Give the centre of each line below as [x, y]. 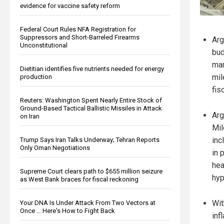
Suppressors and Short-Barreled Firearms [80, 37]
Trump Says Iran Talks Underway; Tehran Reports [90, 139]
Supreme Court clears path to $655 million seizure [91, 171]
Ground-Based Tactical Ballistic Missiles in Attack [91, 108]
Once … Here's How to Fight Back [67, 210]
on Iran [30, 116]
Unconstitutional [44, 45]
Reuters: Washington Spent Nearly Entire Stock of [91, 100]
